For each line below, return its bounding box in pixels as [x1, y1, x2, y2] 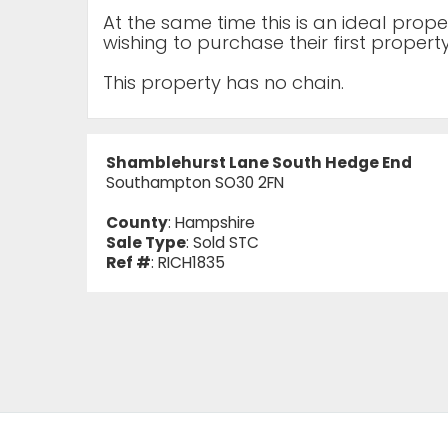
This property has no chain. [103, 70, 344, 96]
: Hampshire [168, 212, 255, 234]
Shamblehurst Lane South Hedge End [106, 152, 412, 174]
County [106, 212, 168, 234]
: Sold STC [186, 232, 259, 254]
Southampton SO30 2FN [106, 172, 284, 194]
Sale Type [106, 232, 186, 254]
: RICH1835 [151, 252, 225, 274]
